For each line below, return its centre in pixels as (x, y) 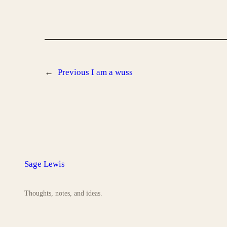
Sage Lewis (45, 164)
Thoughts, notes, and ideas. (63, 193)
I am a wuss (112, 72)
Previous (73, 72)
